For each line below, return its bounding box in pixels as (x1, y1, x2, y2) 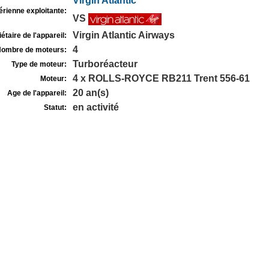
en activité (72, 102, 119, 112)
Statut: (43, 103, 67, 112)
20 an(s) (72, 88, 109, 98)
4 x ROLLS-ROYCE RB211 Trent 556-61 (72, 73, 250, 83)
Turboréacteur (72, 59, 138, 69)
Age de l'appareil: (7, 89, 67, 97)
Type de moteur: (11, 60, 67, 68)
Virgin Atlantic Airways (72, 30, 175, 40)
